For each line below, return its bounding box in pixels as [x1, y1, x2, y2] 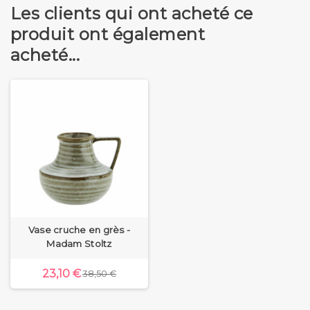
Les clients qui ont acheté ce [10, 3, 253, 24]
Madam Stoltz [46, 237, 112, 249]
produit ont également [10, 24, 206, 44]
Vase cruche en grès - [28, 224, 131, 235]
